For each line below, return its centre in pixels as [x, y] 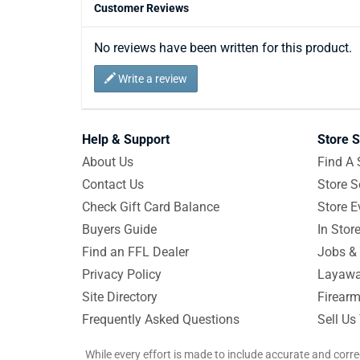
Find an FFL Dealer [135, 252]
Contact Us [113, 184]
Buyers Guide [119, 229]
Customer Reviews [141, 8]
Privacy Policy [122, 274]
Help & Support [126, 139]
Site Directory [120, 297]
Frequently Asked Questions [161, 319]
